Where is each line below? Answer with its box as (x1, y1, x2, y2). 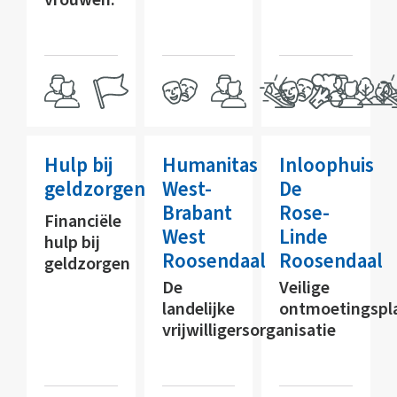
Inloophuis (279, 150, 375, 180)
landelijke (161, 296, 235, 322)
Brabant (161, 198, 232, 228)
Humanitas (161, 150, 258, 180)
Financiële (44, 208, 121, 234)
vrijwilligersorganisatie (161, 317, 336, 343)
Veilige (279, 275, 331, 300)
